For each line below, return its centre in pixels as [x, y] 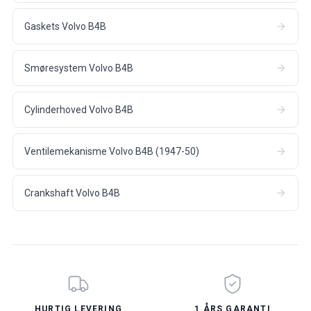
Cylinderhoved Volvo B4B [79, 109]
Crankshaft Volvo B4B [72, 193]
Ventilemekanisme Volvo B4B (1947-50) [112, 151]
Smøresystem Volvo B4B [79, 68]
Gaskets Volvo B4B [65, 26]
